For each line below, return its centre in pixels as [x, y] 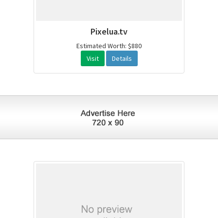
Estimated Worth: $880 [109, 46]
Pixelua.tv [109, 32]
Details [122, 59]
